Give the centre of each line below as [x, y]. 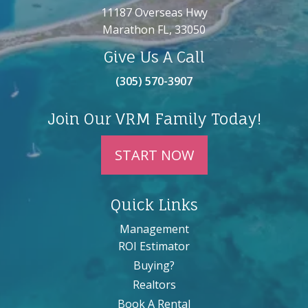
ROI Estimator [154, 246]
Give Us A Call [154, 56]
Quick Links [154, 204]
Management [154, 229]
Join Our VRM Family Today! [154, 118]
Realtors [154, 284]
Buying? [154, 265]
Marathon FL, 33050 [154, 29]
